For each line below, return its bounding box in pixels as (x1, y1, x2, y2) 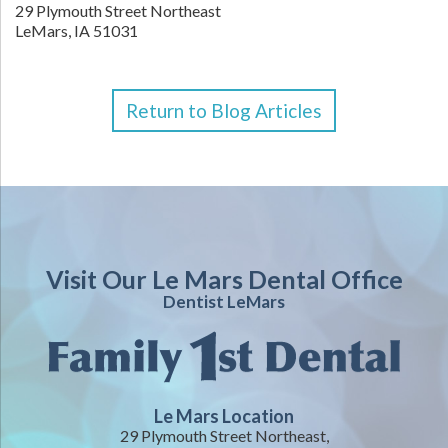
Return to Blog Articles (126, 99, 322, 122)
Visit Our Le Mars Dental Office (45, 264, 403, 294)
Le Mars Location (154, 405, 294, 427)
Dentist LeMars (163, 291, 285, 312)
